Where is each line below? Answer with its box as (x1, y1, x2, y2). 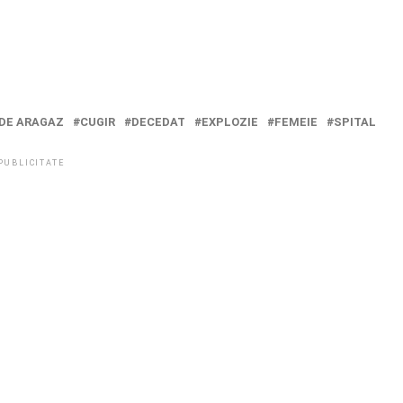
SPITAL (334, 115, 376, 129)
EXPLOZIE (201, 115, 258, 129)
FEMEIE (274, 115, 318, 129)
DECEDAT (131, 115, 185, 129)
